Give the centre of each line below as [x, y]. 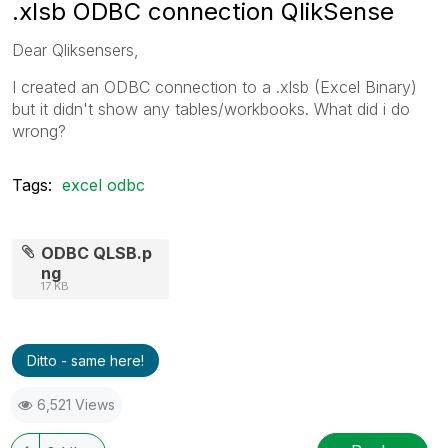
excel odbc [103, 184]
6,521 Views [76, 404]
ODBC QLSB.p [97, 252]
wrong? [39, 130]
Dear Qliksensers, [75, 49]
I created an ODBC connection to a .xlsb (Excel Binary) [214, 86]
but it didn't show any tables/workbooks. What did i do [211, 108]
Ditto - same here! [85, 360]
